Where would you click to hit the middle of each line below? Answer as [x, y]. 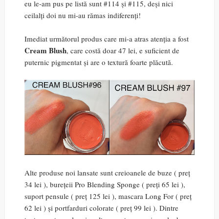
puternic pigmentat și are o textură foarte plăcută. [99, 62]
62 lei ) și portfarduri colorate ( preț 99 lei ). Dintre [101, 208]
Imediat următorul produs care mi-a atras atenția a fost [107, 38]
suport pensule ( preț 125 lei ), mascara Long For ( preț [108, 196]
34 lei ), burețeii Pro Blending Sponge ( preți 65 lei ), [105, 184]
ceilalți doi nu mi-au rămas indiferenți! [83, 15]
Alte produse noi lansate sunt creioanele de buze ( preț [107, 172]
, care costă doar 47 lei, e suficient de [123, 50]
